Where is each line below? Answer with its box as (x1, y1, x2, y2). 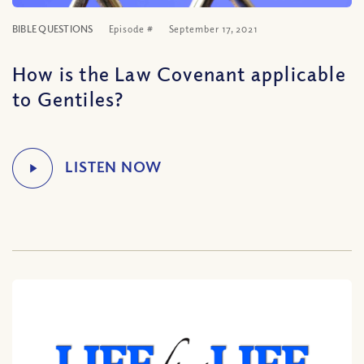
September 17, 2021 (168, 23, 258, 35)
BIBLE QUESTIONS (12, 23, 93, 35)
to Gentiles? (12, 86, 124, 110)
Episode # (108, 23, 154, 35)
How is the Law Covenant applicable (12, 61, 346, 85)
